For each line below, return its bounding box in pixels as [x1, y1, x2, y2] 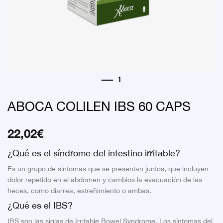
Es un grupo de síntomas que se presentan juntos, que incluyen [7, 164, 209, 175]
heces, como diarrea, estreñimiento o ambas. [7, 186, 151, 197]
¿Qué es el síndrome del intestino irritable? [7, 147, 180, 161]
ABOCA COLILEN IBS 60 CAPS [7, 97, 191, 117]
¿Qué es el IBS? [7, 199, 73, 213]
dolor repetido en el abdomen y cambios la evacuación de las [7, 175, 202, 186]
